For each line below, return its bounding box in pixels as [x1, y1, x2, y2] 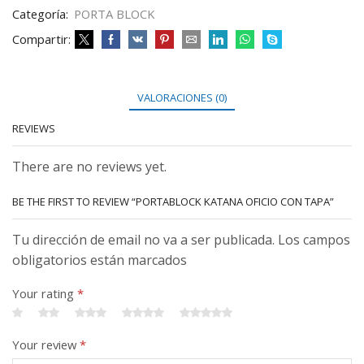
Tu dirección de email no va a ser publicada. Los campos [12, 230, 350, 249]
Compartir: [12, 31, 71, 48]
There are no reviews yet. [12, 158, 167, 176]
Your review [12, 336, 80, 353]
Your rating [12, 285, 77, 302]
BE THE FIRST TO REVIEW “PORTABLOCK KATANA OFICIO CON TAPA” [12, 193, 334, 209]
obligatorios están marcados [12, 250, 187, 269]
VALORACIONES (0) [137, 90, 227, 106]
